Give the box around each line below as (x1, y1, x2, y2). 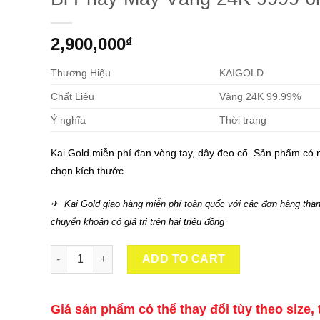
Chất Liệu (50, 90, 94, 102)
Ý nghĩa (50, 114, 86, 126)
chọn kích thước (50, 164, 124, 176)
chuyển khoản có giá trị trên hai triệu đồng (50, 216, 224, 227)
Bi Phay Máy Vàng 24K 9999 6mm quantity (49, 246, 244, 258)
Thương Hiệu (50, 66, 111, 79)
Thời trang (219, 114, 266, 126)
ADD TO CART (141, 252, 226, 265)
